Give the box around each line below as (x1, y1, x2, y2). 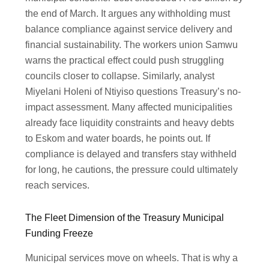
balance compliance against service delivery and (25, 24, 233, 35)
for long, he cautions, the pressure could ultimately (25, 165, 238, 175)
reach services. (25, 180, 90, 191)
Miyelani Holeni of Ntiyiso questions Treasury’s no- (25, 86, 241, 97)
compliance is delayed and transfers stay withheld (25, 149, 237, 160)
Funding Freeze (25, 228, 94, 239)
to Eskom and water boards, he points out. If (25, 133, 211, 144)
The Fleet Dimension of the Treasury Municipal (25, 213, 225, 223)
